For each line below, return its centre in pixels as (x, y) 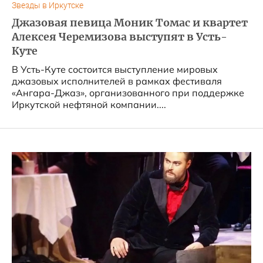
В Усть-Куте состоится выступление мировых (115, 69)
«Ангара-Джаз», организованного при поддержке (128, 93)
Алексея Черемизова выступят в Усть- (119, 37)
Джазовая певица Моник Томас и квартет (130, 23)
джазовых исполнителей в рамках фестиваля (117, 81)
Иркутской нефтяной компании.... (89, 104)
